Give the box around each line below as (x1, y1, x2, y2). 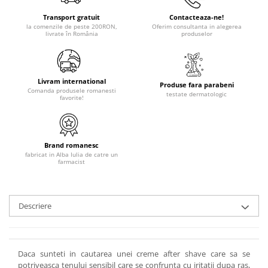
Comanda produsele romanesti (27, 86, 116, 95)
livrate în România (45, 29, 98, 38)
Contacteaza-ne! (169, 13, 224, 22)
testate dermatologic (166, 90, 227, 98)
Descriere (19, 200, 51, 211)
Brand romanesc (44, 141, 99, 150)
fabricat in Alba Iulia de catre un (25, 150, 118, 159)
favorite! (59, 93, 84, 102)
